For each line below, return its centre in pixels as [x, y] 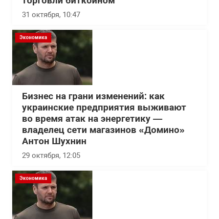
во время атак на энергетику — [92, 119]
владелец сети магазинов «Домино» [103, 130]
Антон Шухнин [54, 141]
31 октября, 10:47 [51, 15]
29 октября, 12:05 [51, 155]
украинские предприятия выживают [104, 108]
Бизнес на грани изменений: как [93, 96]
